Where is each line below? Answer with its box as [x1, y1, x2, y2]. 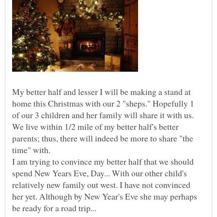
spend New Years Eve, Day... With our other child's [12, 167, 187, 179]
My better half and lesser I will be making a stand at [12, 86, 191, 98]
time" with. [12, 144, 50, 156]
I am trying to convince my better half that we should [12, 155, 194, 168]
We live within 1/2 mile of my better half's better [12, 121, 179, 133]
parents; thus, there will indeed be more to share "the [12, 132, 193, 144]
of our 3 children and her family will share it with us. [12, 109, 194, 121]
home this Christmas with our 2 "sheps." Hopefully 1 [12, 97, 194, 109]
